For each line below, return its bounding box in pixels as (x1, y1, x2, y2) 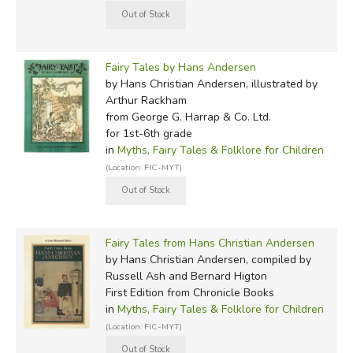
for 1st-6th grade (105, 125, 192, 141)
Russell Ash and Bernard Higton (105, 268, 267, 284)
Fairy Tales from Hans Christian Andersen (105, 235, 314, 251)
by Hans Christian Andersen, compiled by (105, 251, 311, 267)
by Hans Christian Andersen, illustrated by (105, 76, 318, 91)
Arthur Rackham (105, 92, 187, 108)
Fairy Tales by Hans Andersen (105, 59, 256, 75)
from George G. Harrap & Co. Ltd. (105, 109, 271, 124)
